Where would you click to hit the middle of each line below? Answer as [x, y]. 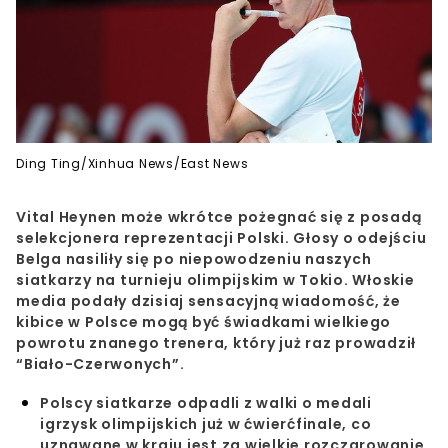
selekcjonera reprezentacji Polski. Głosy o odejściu [221, 238]
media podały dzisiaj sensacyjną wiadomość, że [208, 301]
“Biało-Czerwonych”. [100, 364]
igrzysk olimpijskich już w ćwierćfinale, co [206, 424]
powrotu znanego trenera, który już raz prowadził [216, 343]
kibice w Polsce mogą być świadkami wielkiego [203, 322]
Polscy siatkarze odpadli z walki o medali [206, 403]
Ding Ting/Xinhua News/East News [132, 164]
